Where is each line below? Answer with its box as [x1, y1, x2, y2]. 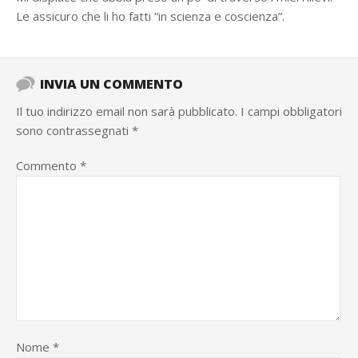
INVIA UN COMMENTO [40, 75, 183, 93]
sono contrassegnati [16, 122, 132, 138]
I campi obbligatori [241, 103, 342, 119]
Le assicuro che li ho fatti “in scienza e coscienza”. [16, 8, 284, 24]
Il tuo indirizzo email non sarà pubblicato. [16, 103, 237, 119]
